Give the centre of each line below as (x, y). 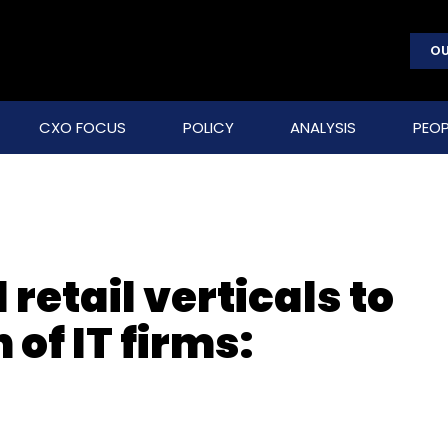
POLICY (208, 127)
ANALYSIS (323, 127)
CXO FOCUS (82, 127)
